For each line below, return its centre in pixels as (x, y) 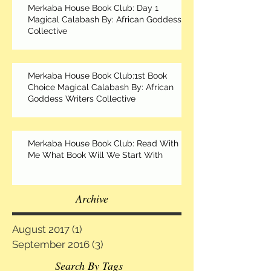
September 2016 (51, 244)
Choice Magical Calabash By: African (101, 87)
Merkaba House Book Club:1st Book (97, 75)
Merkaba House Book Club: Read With (103, 143)
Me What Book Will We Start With (95, 155)
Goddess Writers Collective (82, 98)
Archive (92, 198)
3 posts (120, 244)
